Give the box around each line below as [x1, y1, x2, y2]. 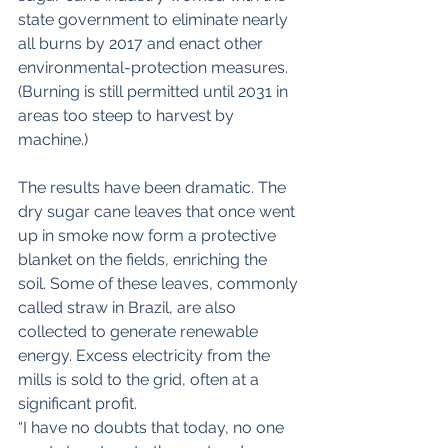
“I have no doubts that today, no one [18, 418, 288, 438]
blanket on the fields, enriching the [18, 250, 271, 270]
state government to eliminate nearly [18, 10, 292, 30]
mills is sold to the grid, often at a [18, 370, 263, 390]
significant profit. [18, 394, 137, 414]
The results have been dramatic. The [18, 178, 290, 198]
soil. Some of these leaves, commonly [18, 274, 302, 294]
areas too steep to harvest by [18, 106, 238, 126]
